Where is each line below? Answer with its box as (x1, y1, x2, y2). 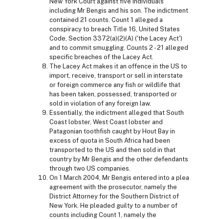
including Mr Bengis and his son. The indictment (49, 6, 188, 14)
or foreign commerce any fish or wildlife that (49, 81, 180, 88)
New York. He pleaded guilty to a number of (49, 201, 177, 209)
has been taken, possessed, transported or (49, 90, 177, 98)
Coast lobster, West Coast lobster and (49, 118, 163, 126)
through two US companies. (49, 164, 131, 172)
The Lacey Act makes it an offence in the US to (49, 62, 187, 70)
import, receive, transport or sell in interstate (49, 71, 183, 79)
